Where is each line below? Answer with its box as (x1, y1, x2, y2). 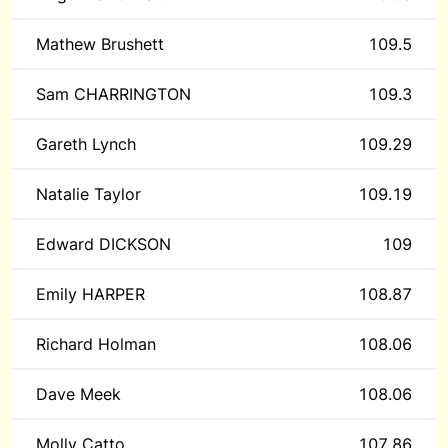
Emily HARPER (36, 284, 145, 304)
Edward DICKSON (36, 234, 171, 254)
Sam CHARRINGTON (36, 84, 191, 104)
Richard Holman (36, 334, 156, 354)
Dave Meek (36, 384, 121, 404)
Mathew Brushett (36, 34, 164, 54)
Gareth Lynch (36, 134, 136, 154)
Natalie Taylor (36, 184, 141, 204)
